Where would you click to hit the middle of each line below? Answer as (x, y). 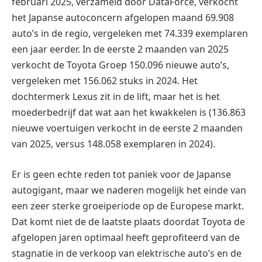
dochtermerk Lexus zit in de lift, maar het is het (116, 97)
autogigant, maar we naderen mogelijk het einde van (129, 190)
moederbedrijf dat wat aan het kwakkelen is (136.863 (129, 113)
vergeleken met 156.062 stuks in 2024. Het (105, 81)
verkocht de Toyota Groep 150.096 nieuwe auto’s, (120, 65)
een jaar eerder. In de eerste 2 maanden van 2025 (120, 49)
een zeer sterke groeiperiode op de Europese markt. (128, 206)
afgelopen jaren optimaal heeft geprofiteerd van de (126, 237)
